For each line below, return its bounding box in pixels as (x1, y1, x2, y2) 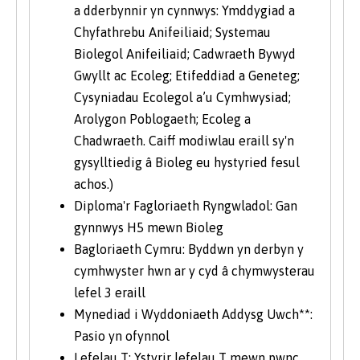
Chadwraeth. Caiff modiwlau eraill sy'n (74, 133, 294, 148)
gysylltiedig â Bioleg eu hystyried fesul (74, 154, 300, 170)
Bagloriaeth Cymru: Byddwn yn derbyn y (74, 241, 304, 256)
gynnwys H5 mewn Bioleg (74, 219, 223, 235)
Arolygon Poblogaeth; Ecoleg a (74, 111, 251, 126)
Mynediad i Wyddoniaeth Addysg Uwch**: (74, 306, 313, 321)
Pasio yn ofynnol (74, 328, 170, 343)
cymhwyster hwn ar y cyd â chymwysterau (74, 263, 315, 278)
